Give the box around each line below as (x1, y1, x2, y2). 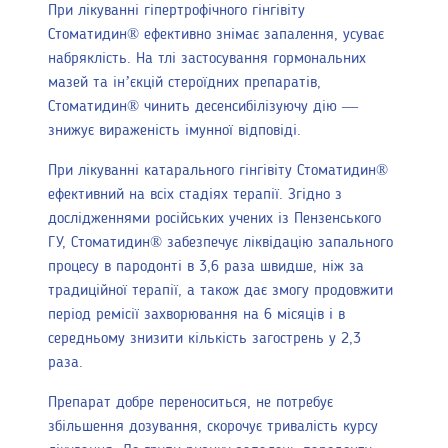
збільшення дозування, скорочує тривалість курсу (48, 419, 378, 436)
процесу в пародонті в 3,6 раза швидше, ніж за (48, 259, 364, 276)
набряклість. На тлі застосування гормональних (48, 51, 366, 68)
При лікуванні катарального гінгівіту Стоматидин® (48, 163, 388, 180)
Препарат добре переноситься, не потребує (48, 395, 333, 412)
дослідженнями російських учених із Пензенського (48, 211, 381, 228)
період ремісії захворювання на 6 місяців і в (48, 307, 345, 324)
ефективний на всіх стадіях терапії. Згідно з (48, 187, 342, 204)
